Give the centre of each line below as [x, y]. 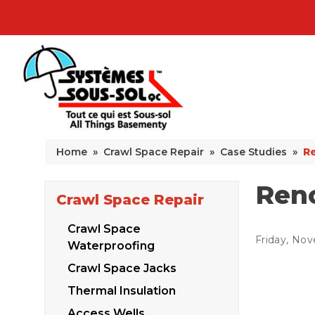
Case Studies [253, 152]
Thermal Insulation [122, 291]
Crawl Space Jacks [122, 269]
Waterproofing [111, 246]
